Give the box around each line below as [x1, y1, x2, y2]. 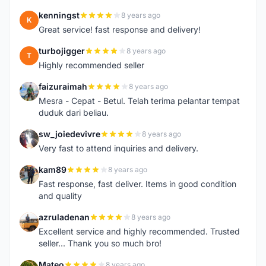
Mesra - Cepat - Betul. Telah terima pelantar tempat [39, 96, 240, 106]
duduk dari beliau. [39, 107, 109, 118]
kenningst [39, 10, 80, 20]
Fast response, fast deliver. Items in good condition [39, 179, 236, 189]
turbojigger [39, 46, 85, 56]
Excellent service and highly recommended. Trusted [39, 226, 240, 236]
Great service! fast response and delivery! [39, 24, 201, 34]
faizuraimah [39, 81, 87, 91]
